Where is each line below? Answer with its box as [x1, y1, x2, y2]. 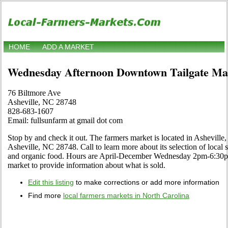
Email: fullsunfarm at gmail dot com [8, 116, 123, 125]
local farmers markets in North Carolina [63, 191, 189, 200]
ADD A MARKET [42, 43, 94, 51]
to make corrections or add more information [74, 178, 219, 187]
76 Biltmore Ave [8, 89, 61, 98]
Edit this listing [28, 178, 74, 187]
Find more [28, 191, 63, 200]
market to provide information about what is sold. [8, 161, 165, 170]
